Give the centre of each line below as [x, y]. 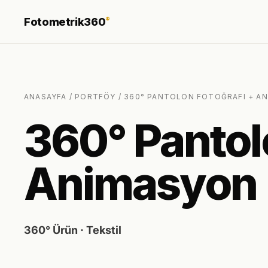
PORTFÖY [95, 97]
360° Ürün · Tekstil [73, 230]
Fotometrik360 [65, 22]
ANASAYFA [45, 97]
